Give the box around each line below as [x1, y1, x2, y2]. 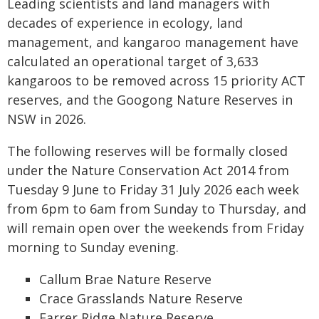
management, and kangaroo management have [7, 33, 298, 51]
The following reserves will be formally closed [7, 142, 288, 159]
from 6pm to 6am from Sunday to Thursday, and [7, 200, 306, 217]
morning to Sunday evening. [7, 239, 179, 256]
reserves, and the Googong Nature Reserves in [7, 91, 293, 108]
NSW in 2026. [7, 110, 86, 127]
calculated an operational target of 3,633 [7, 53, 258, 70]
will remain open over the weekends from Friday [7, 219, 304, 236]
